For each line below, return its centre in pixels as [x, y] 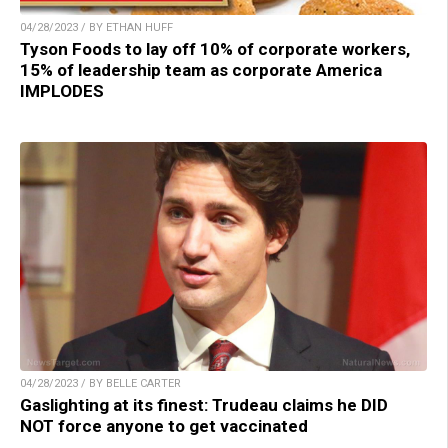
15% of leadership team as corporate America [201, 69]
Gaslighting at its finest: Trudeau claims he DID [204, 404]
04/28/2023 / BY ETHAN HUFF [96, 27]
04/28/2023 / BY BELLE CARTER [100, 383]
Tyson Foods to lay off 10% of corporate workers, [215, 48]
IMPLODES [62, 90]
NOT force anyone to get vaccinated [164, 425]
